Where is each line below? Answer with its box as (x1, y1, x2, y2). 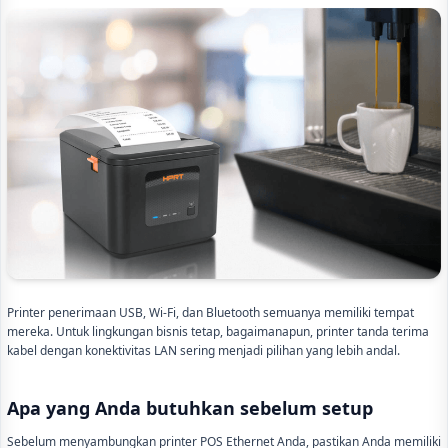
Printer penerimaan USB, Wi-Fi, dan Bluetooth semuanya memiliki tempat (7, 304, 414, 322)
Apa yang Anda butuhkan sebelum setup (7, 396, 373, 421)
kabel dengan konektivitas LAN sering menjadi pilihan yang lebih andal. (7, 342, 400, 360)
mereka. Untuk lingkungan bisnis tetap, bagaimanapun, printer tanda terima (7, 323, 429, 341)
